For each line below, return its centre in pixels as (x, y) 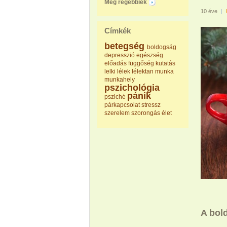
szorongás (146, 113)
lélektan (143, 71)
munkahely (120, 80)
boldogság (162, 47)
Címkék (118, 31)
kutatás (165, 63)
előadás (116, 63)
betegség (124, 46)
